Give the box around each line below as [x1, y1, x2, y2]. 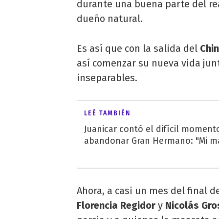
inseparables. [77, 71, 137, 84]
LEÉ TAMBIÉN [84, 109, 131, 117]
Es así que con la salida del [77, 42, 200, 54]
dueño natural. [77, 12, 143, 24]
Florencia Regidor [77, 199, 158, 211]
